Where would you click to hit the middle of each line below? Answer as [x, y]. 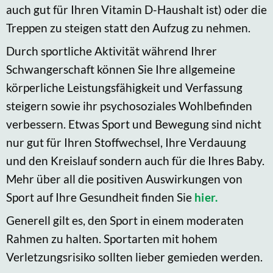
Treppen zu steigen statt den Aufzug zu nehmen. [128, 27]
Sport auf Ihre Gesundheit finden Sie [100, 197]
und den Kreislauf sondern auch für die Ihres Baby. [135, 160]
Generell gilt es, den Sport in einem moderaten [125, 220]
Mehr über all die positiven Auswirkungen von [124, 179]
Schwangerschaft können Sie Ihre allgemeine [121, 69]
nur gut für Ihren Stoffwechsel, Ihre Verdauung [126, 142]
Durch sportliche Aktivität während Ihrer [112, 51]
